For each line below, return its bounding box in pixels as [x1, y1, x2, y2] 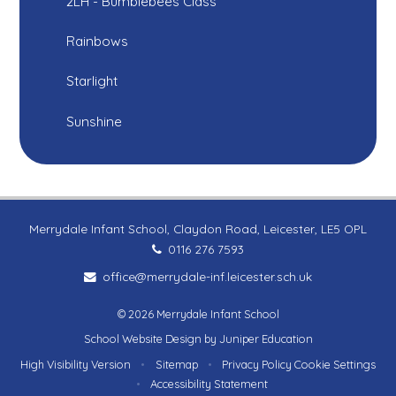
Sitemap [155, 356, 198, 371]
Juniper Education [218, 331, 313, 346]
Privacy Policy [222, 356, 293, 371]
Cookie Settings [294, 356, 377, 371]
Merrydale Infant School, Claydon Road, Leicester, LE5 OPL [29, 220, 367, 236]
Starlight [66, 72, 118, 90]
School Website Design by [83, 331, 219, 346]
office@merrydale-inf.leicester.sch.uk [103, 268, 313, 284]
